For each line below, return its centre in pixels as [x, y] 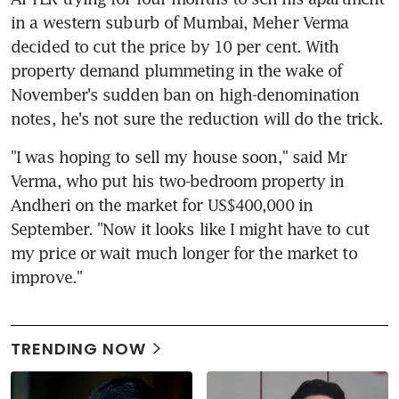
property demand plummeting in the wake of [177, 70]
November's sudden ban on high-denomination [185, 94]
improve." [46, 277]
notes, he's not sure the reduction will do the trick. [197, 118]
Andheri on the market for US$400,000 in [162, 204]
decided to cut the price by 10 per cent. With [175, 46]
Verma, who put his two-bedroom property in [178, 180]
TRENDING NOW [78, 348]
